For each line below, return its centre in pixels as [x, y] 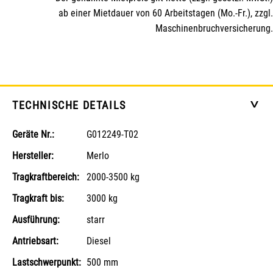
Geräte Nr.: [33, 134]
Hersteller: [33, 156]
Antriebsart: [35, 241]
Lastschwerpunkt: [47, 262]
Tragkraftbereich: [46, 177]
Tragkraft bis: [38, 198]
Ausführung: [36, 220]
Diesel [99, 241]
